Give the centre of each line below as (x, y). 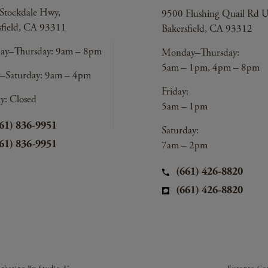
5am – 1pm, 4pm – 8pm (211, 68)
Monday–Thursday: (200, 53)
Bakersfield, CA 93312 (207, 29)
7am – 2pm (185, 146)
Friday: (175, 92)
